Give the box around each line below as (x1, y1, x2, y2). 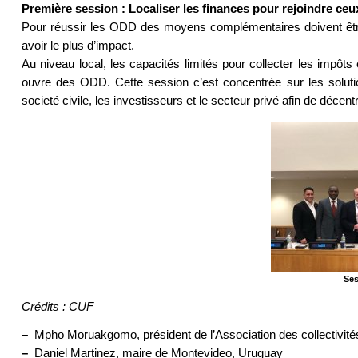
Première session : (21, 2, 129, 16)
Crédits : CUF (21, 300, 93, 314)
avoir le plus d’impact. (21, 38, 134, 53)
